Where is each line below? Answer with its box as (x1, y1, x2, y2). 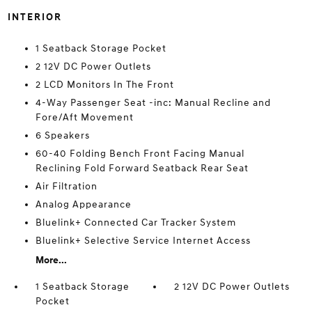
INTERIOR (7, 11, 62, 23)
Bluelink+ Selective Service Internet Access (35, 235, 251, 247)
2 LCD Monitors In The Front (35, 79, 174, 91)
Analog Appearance (35, 198, 132, 210)
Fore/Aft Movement (35, 111, 134, 123)
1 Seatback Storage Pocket (35, 42, 166, 54)
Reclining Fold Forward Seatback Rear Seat (35, 162, 249, 174)
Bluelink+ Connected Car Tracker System (35, 217, 236, 228)
